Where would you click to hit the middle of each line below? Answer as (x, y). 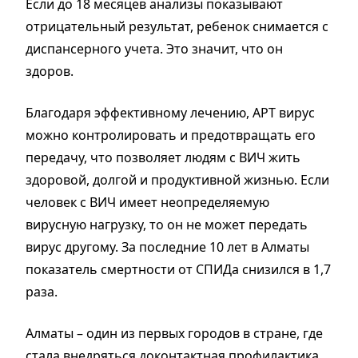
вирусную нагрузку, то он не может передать (167, 224)
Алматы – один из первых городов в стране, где (174, 333)
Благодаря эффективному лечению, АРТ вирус (170, 112)
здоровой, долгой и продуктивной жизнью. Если (177, 179)
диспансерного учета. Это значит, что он (154, 48)
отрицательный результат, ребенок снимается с (177, 26)
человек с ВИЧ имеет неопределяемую (147, 202)
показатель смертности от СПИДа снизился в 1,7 (178, 269)
